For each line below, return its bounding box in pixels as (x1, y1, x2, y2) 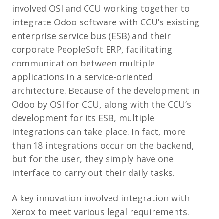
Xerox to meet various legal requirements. (12, 205, 189, 218)
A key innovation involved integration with (12, 192, 190, 204)
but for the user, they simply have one (12, 153, 174, 165)
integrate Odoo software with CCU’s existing (12, 16, 199, 28)
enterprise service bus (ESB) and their (12, 29, 171, 42)
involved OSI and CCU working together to (12, 2, 190, 14)
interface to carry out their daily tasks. (12, 166, 175, 178)
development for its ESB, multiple (12, 111, 154, 124)
